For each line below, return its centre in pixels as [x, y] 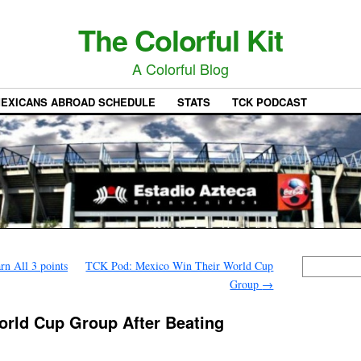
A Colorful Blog [180, 68]
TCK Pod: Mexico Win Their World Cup [180, 266]
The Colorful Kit [180, 39]
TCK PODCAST [270, 102]
